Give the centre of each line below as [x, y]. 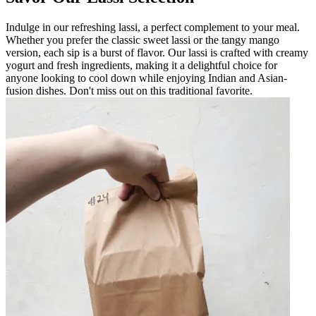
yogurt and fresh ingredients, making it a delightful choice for [141, 65]
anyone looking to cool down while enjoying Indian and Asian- [146, 78]
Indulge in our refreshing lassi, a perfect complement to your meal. [153, 27]
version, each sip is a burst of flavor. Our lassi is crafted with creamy [157, 52]
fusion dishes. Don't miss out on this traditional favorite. [129, 90]
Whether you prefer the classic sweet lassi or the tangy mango [142, 39]
